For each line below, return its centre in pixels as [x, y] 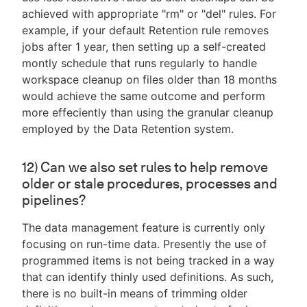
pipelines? [54, 200]
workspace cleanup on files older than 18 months [149, 80]
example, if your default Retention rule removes [145, 30]
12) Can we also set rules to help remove [145, 168]
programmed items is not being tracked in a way [148, 261]
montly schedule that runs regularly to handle [139, 63]
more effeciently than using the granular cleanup [148, 113]
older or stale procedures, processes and [150, 184]
